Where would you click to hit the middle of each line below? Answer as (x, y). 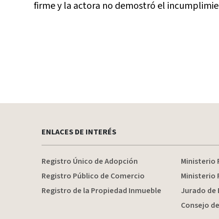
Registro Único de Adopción (89, 161)
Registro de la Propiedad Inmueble (101, 191)
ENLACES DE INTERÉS (79, 132)
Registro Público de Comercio (93, 176)
